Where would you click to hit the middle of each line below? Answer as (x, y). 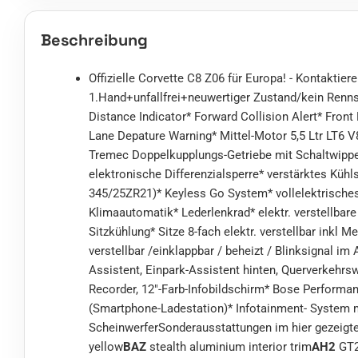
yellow (105, 347)
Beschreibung (94, 40)
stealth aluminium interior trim (229, 347)
